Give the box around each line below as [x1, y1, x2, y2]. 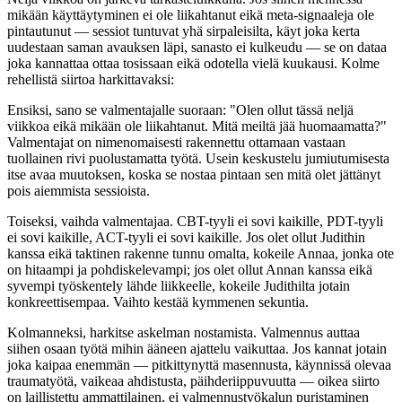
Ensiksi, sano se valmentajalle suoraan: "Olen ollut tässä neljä [7, 101, 354, 118]
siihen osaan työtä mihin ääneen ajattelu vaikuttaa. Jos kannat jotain [7, 340, 387, 356]
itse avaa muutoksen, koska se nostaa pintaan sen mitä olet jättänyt [7, 166, 380, 182]
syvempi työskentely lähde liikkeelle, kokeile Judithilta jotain [7, 277, 350, 293]
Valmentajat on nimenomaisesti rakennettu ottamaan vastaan [7, 134, 345, 150]
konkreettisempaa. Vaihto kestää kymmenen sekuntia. [7, 293, 309, 310]
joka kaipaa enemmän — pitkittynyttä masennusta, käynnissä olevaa [7, 356, 391, 372]
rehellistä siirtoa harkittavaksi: [7, 71, 174, 87]
